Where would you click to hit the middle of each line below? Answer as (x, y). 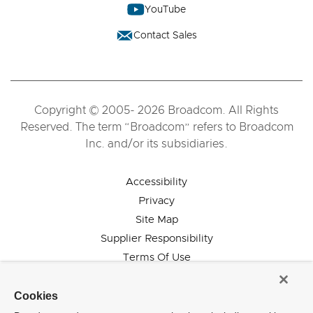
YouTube (165, 9)
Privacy (156, 201)
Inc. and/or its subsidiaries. (156, 144)
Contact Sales (165, 35)
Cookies (36, 296)
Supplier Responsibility (156, 239)
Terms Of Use (156, 257)
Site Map (156, 220)
